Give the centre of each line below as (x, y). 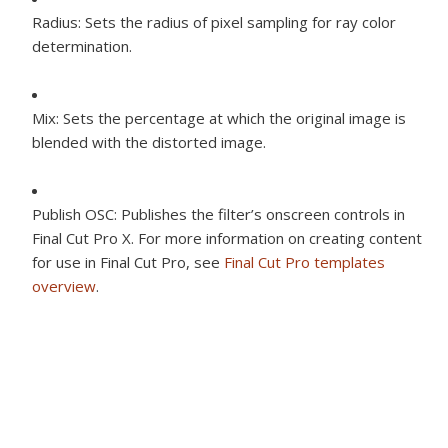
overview (64, 286)
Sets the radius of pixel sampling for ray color (238, 22)
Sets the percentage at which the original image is (232, 118)
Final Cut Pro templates (304, 262)
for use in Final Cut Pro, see (128, 262)
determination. (82, 46)
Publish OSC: (74, 214)
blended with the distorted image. (149, 142)
